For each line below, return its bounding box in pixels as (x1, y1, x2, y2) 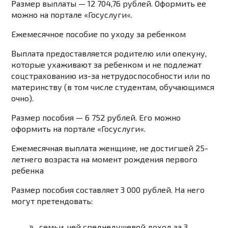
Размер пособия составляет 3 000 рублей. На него (11, 185, 205, 195)
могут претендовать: (11, 196, 93, 206)
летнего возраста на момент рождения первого (11, 154, 198, 164)
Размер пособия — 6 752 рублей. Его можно (11, 112, 181, 123)
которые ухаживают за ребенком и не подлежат (11, 60, 202, 70)
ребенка (11, 165, 44, 176)
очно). (11, 93, 34, 103)
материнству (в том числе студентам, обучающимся (11, 82, 215, 92)
